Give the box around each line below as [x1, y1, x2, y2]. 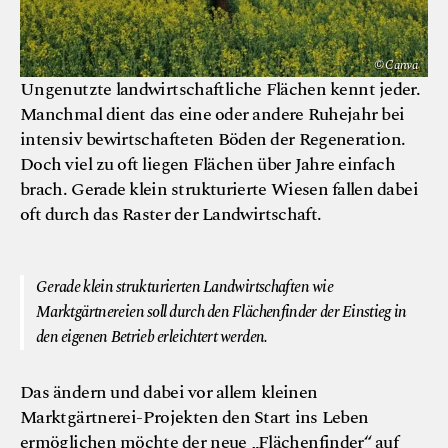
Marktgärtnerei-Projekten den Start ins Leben [20, 403, 369, 431]
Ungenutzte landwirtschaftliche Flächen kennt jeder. [20, 75, 421, 103]
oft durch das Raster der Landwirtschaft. [20, 200, 326, 228]
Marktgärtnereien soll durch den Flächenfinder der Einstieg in [36, 299, 407, 325]
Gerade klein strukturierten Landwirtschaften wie [36, 274, 333, 300]
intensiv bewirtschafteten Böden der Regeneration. [20, 125, 406, 153]
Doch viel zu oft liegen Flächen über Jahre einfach [20, 150, 395, 178]
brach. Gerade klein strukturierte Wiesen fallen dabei [20, 175, 418, 203]
